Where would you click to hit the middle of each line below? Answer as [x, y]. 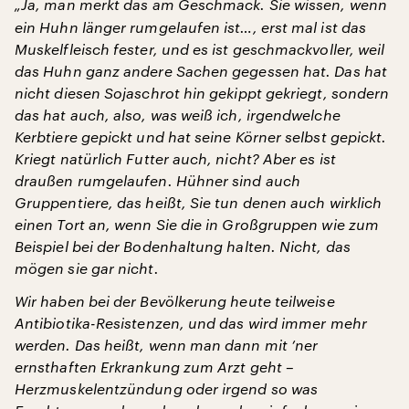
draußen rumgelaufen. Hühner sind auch [157, 180]
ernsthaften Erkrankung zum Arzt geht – [155, 366]
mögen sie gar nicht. [87, 267]
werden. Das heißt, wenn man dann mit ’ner [167, 344]
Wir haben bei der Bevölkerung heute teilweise [175, 300]
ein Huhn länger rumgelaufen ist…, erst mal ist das [190, 26]
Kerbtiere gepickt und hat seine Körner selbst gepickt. [201, 136]
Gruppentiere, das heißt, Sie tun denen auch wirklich [199, 202]
